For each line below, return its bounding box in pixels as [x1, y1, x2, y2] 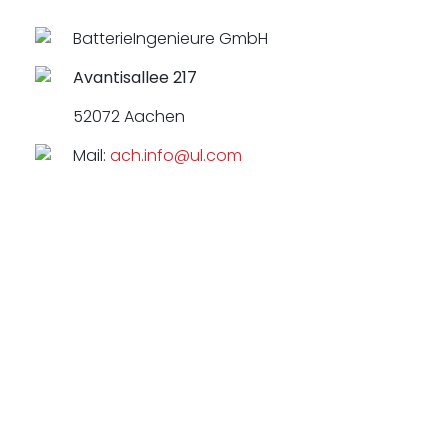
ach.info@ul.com [109, 144, 242, 167]
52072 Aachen [72, 105, 185, 128]
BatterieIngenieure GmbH [72, 27, 268, 50]
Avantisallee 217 [72, 66, 197, 89]
